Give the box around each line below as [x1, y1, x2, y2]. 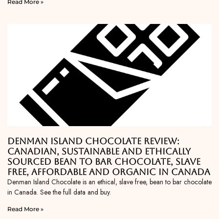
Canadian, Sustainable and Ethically [7, 146, 191, 157]
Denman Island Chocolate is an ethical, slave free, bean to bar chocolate [7, 177, 212, 187]
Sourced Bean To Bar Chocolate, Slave [7, 156, 200, 167]
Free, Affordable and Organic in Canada [7, 167, 210, 177]
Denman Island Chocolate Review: [7, 136, 179, 147]
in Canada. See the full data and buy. [7, 187, 111, 197]
